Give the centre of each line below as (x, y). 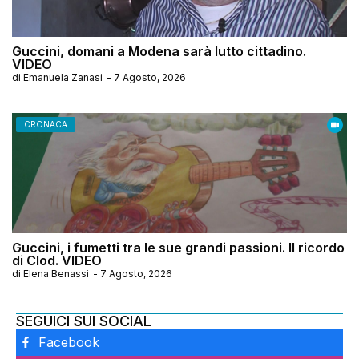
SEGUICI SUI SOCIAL (84, 321)
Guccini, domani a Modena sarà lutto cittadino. (159, 52)
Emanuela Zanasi (63, 78)
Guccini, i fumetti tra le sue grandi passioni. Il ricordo (178, 248)
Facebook (69, 343)
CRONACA (46, 125)
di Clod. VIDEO (57, 261)
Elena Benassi (56, 274)
